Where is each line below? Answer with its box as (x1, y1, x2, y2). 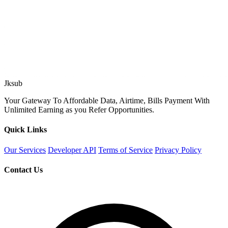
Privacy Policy (155, 145, 202, 154)
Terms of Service (98, 145, 153, 154)
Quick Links (4, 125, 47, 134)
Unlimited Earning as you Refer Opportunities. (4, 105, 154, 115)
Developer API (48, 145, 96, 154)
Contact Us (4, 165, 43, 174)
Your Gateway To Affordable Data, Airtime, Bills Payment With (4, 96, 210, 105)
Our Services (4, 145, 46, 154)
